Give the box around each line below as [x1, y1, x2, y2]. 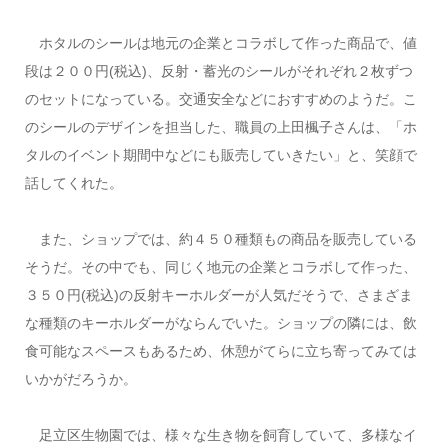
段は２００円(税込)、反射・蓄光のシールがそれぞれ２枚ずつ [24, 62, 413, 79]
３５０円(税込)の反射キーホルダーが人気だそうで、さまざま [24, 286, 413, 303]
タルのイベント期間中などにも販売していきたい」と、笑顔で [24, 146, 417, 163]
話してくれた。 [24, 174, 123, 191]
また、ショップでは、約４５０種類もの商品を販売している [24, 230, 417, 247]
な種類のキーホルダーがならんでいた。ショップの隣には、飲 [24, 314, 417, 331]
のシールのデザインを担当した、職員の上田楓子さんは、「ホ [24, 118, 417, 135]
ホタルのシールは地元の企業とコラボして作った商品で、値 [24, 34, 417, 51]
